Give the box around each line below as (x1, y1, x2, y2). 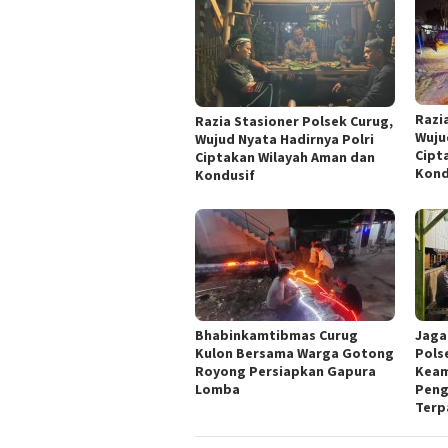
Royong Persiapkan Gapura (195, 361, 376, 380)
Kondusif (195, 165, 255, 184)
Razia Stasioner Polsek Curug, (195, 111, 393, 130)
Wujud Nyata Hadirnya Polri (195, 129, 374, 148)
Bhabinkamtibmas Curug (195, 325, 358, 344)
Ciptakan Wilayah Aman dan (195, 147, 375, 166)
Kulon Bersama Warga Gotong (195, 343, 394, 362)
